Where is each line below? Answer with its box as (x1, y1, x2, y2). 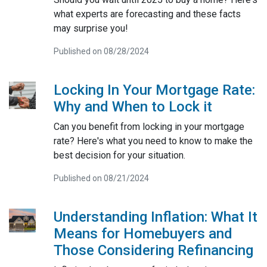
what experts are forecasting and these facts (53, 8, 241, 20)
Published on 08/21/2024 (53, 173, 149, 183)
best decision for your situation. (53, 149, 185, 161)
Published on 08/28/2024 (53, 46, 149, 56)
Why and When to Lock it (53, 98, 212, 115)
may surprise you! (53, 22, 128, 34)
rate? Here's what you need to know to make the (53, 135, 253, 147)
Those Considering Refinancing (53, 241, 253, 259)
